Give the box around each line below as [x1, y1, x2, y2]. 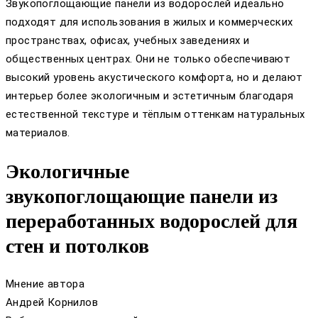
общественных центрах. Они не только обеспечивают [6, 53, 291, 66]
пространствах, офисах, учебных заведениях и [6, 34, 250, 48]
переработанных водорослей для [6, 209, 297, 232]
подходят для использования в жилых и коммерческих [6, 16, 293, 29]
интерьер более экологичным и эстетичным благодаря [6, 89, 294, 103]
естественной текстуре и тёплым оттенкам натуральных [6, 108, 305, 121]
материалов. [6, 126, 70, 140]
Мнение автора [6, 277, 85, 290]
